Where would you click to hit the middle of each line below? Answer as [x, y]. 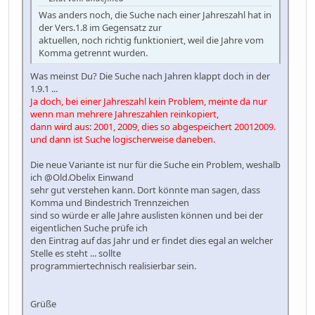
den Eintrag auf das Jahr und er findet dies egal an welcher [152, 241]
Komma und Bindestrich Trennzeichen [110, 203]
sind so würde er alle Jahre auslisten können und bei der [147, 216]
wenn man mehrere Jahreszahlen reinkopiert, [124, 114]
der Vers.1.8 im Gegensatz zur [100, 28]
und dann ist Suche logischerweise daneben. [123, 140]
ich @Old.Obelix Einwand [82, 178]
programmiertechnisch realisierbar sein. [113, 266]
